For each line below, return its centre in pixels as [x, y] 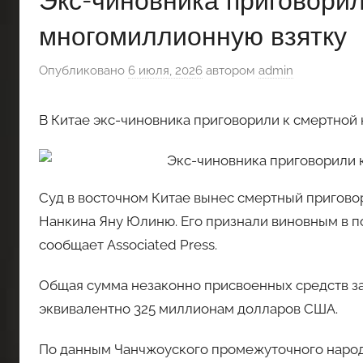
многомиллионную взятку [193, 36]
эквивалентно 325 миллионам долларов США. [188, 309]
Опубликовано [83, 70]
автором [231, 70]
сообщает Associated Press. [128, 244]
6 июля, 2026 [165, 70]
